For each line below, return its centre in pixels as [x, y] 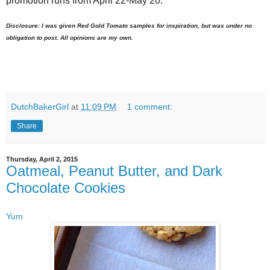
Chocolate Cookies [66, 187]
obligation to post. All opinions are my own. [70, 37]
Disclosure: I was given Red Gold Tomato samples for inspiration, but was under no [129, 25]
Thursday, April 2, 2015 [42, 159]
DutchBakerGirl [40, 106]
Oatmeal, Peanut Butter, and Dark [114, 171]
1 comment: [150, 106]
